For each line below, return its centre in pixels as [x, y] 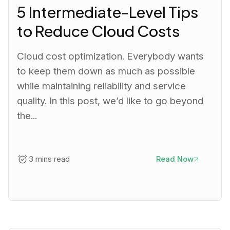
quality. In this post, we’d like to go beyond [110, 101]
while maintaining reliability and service [102, 86]
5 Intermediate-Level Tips [108, 12]
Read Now [175, 159]
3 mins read [49, 159]
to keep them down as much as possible [106, 71]
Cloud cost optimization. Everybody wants [111, 56]
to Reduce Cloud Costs [99, 31]
